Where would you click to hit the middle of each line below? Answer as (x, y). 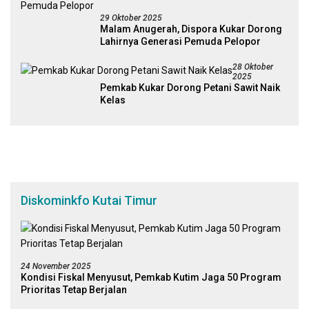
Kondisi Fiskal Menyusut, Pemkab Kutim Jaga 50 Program (151, 277)
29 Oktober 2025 (131, 18)
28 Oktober (253, 67)
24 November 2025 (56, 266)
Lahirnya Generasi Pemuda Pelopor (180, 41)
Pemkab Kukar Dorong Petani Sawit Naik (190, 87)
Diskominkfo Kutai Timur (89, 200)
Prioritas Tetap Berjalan (74, 289)
